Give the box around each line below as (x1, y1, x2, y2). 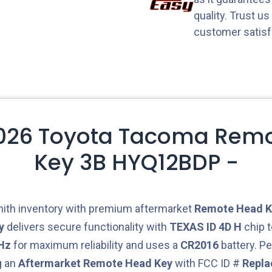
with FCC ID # (172, 256, 242, 270)
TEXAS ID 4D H (169, 220, 242, 233)
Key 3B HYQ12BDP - (33, 146, 239, 178)
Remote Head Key (83, 256, 172, 270)
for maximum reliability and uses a (11, 238, 180, 251)
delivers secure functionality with (4, 220, 169, 233)
